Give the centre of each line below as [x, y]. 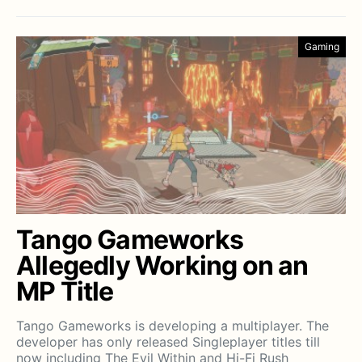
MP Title [65, 292]
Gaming [322, 47]
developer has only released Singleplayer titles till [168, 342]
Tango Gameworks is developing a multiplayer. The [173, 326]
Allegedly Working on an [162, 266]
